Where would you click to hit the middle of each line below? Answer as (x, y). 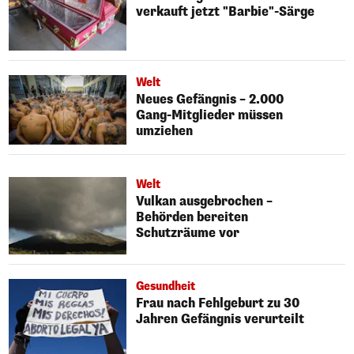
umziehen (165, 130)
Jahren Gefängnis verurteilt (220, 319)
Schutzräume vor (188, 233)
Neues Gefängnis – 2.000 (210, 99)
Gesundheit (166, 287)
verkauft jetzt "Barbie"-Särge (226, 12)
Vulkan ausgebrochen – (205, 201)
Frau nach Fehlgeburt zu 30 (218, 303)
